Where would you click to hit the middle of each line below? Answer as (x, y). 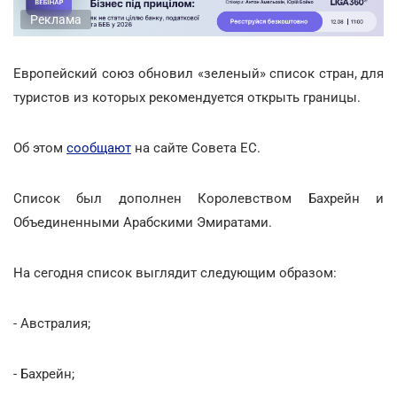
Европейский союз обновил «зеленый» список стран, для (198, 73)
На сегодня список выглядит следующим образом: (175, 272)
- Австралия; (52, 323)
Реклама (56, 19)
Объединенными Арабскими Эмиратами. (143, 222)
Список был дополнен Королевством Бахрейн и (198, 198)
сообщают (99, 148)
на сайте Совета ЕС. (196, 148)
